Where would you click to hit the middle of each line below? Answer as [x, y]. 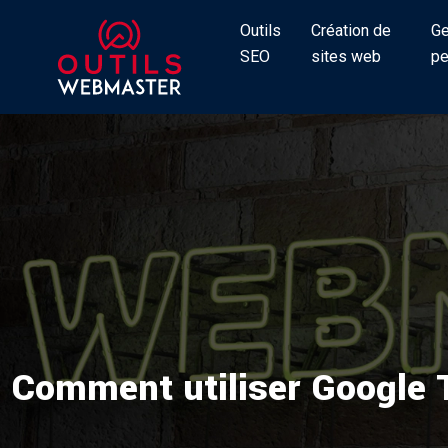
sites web [346, 56]
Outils [260, 30]
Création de [351, 30]
